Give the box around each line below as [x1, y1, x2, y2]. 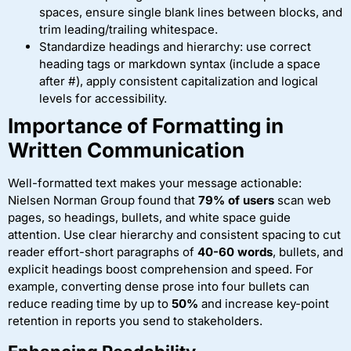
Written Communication [8, 138, 244, 163]
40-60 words [197, 244, 273, 260]
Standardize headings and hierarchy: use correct [39, 39, 311, 55]
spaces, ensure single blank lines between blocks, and [39, 5, 342, 20]
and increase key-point [198, 296, 329, 312]
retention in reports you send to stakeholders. [8, 313, 262, 329]
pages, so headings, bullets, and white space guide [8, 210, 291, 226]
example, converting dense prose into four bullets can [8, 279, 309, 295]
